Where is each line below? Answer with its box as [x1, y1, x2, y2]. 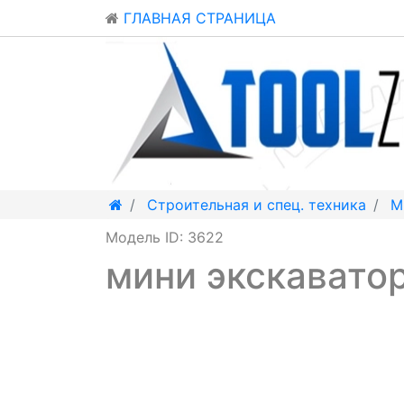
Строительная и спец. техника [147, 196, 366, 214]
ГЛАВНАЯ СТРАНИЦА [119, 9, 276, 27]
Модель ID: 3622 [106, 228, 224, 246]
